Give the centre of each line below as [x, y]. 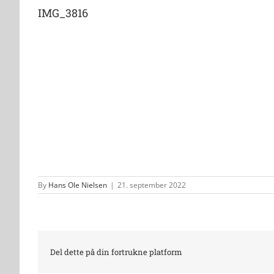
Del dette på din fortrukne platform [116, 252]
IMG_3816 [63, 13]
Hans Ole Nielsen [78, 185]
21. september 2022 [152, 185]
